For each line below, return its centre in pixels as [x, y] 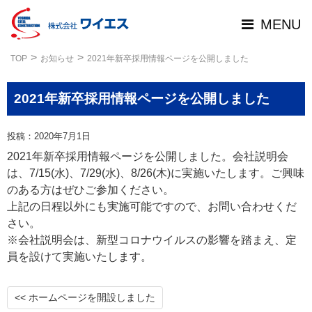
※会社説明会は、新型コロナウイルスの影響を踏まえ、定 [152, 240]
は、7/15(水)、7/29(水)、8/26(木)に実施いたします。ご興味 [156, 173]
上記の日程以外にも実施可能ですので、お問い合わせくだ [152, 206]
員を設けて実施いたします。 [79, 257]
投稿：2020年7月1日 [49, 136]
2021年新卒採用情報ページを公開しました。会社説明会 [148, 156]
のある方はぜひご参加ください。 [91, 190]
